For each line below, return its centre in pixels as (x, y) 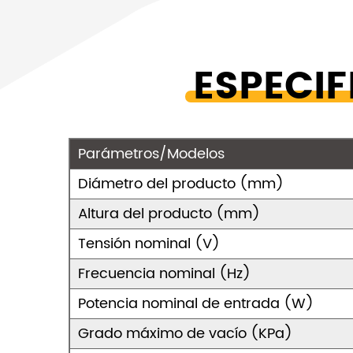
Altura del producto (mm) (169, 214)
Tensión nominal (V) (149, 244)
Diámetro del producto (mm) (181, 184)
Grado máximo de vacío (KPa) (185, 334)
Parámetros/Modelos (151, 154)
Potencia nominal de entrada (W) (196, 304)
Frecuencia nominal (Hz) (164, 274)
